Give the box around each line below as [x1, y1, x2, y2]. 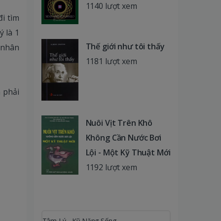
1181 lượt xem [85, 56, 137, 67]
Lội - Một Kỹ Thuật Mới [85, 147, 171, 158]
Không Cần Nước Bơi [85, 132, 161, 143]
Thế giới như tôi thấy [85, 41, 165, 52]
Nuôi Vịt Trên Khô [85, 117, 153, 128]
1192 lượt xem [85, 161, 137, 173]
